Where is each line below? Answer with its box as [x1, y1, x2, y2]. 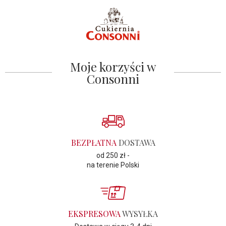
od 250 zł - [96, 151, 130, 159]
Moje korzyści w [70, 58, 156, 75]
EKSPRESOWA [68, 208, 121, 219]
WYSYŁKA [121, 208, 158, 219]
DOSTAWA [116, 137, 155, 148]
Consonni [87, 70, 139, 87]
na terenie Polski [87, 160, 139, 169]
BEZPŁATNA [71, 137, 117, 148]
